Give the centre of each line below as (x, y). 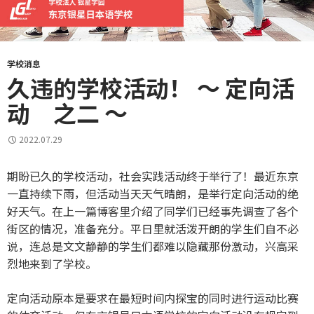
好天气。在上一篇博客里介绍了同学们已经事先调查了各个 (153, 211)
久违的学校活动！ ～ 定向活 (151, 88)
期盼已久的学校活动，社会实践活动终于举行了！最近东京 (153, 176)
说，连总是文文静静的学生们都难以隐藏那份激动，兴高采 (153, 246)
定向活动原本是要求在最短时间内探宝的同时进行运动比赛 (153, 298)
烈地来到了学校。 (52, 264)
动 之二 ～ (67, 113)
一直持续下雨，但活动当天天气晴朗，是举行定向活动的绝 (153, 194)
